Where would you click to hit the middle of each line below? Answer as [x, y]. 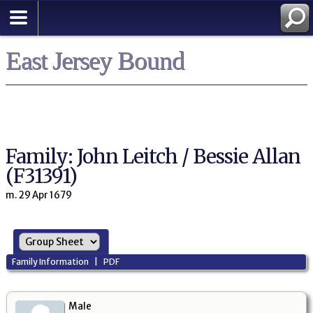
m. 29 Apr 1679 [39, 195]
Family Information [51, 262]
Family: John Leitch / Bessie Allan [153, 156]
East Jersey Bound [95, 60]
